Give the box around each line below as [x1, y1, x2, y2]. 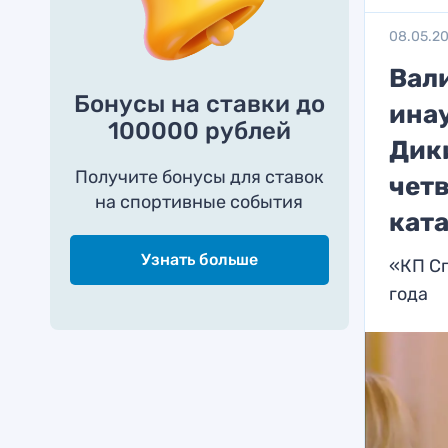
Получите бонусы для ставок [74, 166, 324, 188]
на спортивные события [95, 191, 304, 213]
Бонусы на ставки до [73, 90, 325, 118]
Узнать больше [140, 250, 258, 269]
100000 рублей [107, 117, 291, 145]
